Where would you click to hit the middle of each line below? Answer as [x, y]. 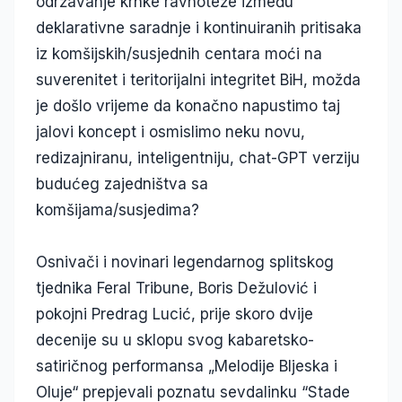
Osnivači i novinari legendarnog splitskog [185, 262]
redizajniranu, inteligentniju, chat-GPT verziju [198, 158]
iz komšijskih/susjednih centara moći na [179, 54]
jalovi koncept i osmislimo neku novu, [170, 132]
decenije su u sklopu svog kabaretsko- [175, 341]
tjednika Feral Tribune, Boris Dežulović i [176, 288]
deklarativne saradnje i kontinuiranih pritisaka [199, 28]
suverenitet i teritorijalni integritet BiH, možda [198, 80]
